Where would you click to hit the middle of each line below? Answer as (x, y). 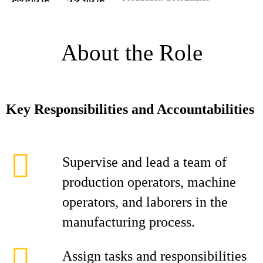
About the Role (131, 53)
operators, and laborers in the (145, 202)
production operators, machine (149, 182)
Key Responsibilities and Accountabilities (130, 109)
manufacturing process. (129, 222)
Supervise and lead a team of (144, 162)
